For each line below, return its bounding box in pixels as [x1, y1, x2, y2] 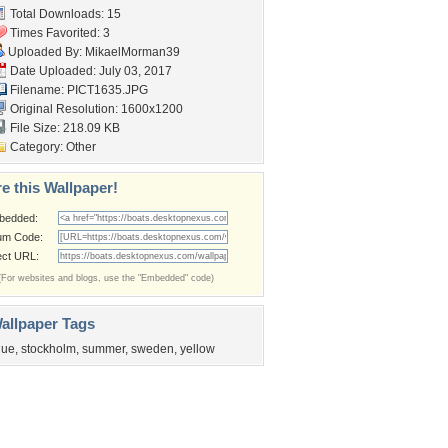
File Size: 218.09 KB [7, 121, 120, 135]
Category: [7, 140, 66, 154]
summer [82, 342, 125, 356]
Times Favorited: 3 [7, 26, 110, 40]
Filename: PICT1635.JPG [7, 83, 148, 97]
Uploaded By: [5, 45, 85, 59]
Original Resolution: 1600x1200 [7, 102, 183, 116]
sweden [131, 342, 174, 356]
